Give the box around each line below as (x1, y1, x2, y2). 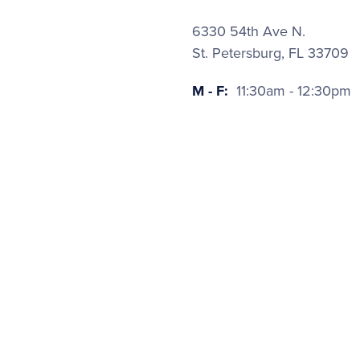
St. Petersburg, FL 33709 (192, 43, 349, 63)
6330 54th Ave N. (192, 21, 305, 42)
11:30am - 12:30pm (232, 80, 351, 101)
